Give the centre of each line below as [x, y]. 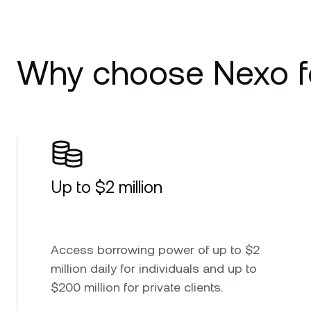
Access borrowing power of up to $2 [155, 249]
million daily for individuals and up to [154, 268]
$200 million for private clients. [137, 287]
